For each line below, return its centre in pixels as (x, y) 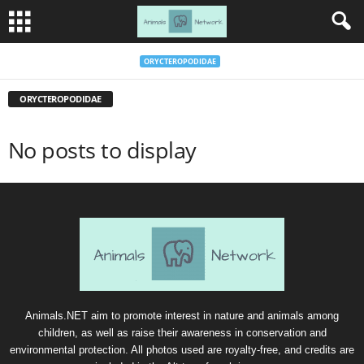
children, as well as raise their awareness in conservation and (182, 333)
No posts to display (102, 150)
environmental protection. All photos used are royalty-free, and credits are (182, 350)
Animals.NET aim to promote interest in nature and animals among (182, 316)
